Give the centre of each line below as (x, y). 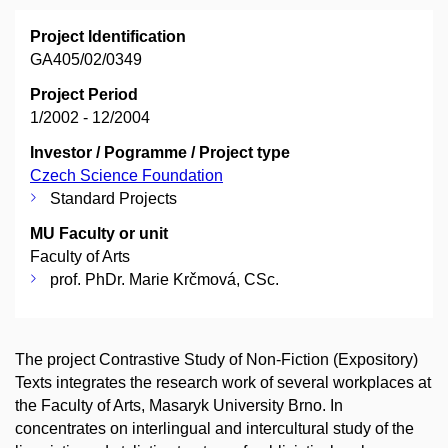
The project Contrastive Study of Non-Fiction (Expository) (216, 360)
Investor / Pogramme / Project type (160, 153)
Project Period (84, 95)
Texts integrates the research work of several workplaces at (223, 383)
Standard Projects (113, 199)
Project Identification (108, 37)
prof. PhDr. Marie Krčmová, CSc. (164, 280)
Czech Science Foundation (126, 176)
